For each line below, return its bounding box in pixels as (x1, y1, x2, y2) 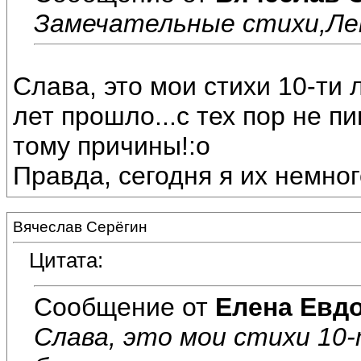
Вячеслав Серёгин (13, 218, 147, 235)
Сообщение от (34, 292, 215, 322)
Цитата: (29, 248, 103, 273)
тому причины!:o (13, 131, 210, 161)
